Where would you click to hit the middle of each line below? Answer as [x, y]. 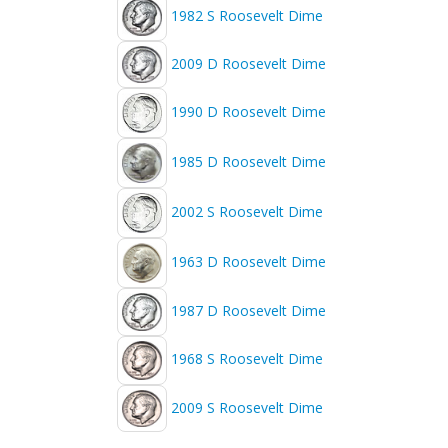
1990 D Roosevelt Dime [248, 112]
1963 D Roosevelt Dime [248, 262]
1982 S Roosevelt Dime [247, 15]
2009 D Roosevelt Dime [248, 63]
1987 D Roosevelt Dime [248, 310]
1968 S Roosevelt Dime [247, 359]
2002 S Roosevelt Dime [247, 212]
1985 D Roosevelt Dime [248, 162]
